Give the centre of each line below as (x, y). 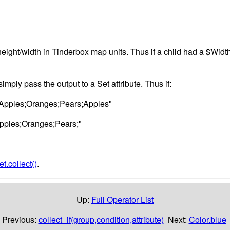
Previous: (20, 219)
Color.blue (207, 219)
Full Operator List (122, 199)
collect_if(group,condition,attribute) (101, 219)
